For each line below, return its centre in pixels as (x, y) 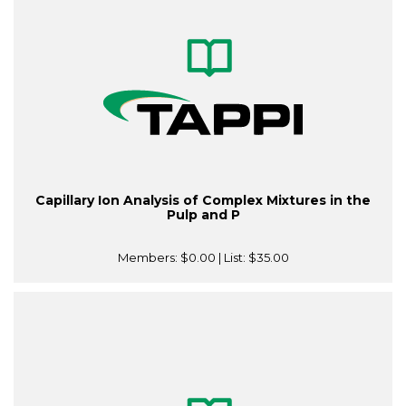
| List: (232, 258)
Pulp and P (203, 215)
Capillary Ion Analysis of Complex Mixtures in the (203, 201)
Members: (149, 258)
